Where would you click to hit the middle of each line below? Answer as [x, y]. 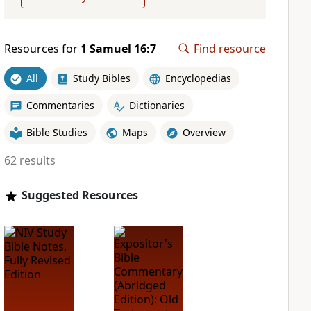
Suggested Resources [79, 195]
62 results [30, 160]
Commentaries [60, 105]
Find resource [230, 49]
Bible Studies [57, 132]
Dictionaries [157, 105]
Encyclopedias [198, 78]
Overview [204, 132]
